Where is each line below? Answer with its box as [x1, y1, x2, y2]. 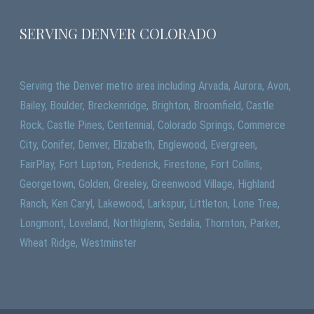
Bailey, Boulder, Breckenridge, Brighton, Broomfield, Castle [20, 98, 275, 112]
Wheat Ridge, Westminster [20, 235, 137, 250]
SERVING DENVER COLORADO [20, 23, 217, 43]
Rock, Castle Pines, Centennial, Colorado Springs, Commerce [20, 118, 286, 132]
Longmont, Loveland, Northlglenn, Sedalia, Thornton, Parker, [20, 216, 281, 230]
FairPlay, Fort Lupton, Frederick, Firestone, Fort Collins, [20, 157, 263, 171]
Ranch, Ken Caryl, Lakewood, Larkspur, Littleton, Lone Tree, [20, 196, 280, 210]
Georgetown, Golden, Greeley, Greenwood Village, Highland [20, 177, 275, 191]
